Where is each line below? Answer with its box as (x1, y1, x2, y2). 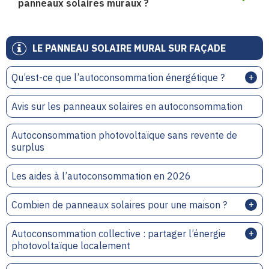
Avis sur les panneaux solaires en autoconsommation (11, 100, 243, 112)
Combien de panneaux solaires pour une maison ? (11, 199, 227, 211)
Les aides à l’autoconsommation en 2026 (11, 170, 191, 182)
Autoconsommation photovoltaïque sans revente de (11, 129, 237, 141)
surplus (11, 141, 44, 153)
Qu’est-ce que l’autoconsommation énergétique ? (11, 71, 225, 83)
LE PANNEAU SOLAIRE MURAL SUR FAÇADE (32, 42, 226, 54)
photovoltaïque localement (11, 240, 130, 252)
